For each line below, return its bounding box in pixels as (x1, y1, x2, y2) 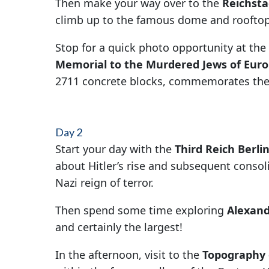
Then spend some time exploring (55, 203, 227, 218)
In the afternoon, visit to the (55, 247, 202, 262)
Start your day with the (55, 142, 175, 157)
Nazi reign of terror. (55, 175, 157, 190)
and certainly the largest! (55, 220, 183, 235)
